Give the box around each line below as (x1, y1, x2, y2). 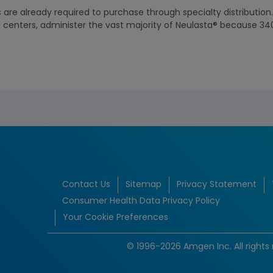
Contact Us (62, 180, 110, 190)
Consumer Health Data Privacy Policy (62, 197, 220, 206)
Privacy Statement (177, 180, 257, 190)
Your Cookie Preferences (63, 213, 168, 222)
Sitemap (126, 180, 161, 190)
